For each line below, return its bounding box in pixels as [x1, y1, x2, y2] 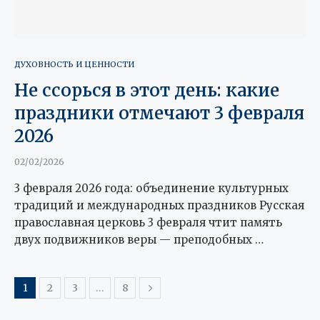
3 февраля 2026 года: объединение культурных [14, 181, 289, 195]
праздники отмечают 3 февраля [14, 101, 304, 124]
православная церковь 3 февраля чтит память [14, 215, 282, 229]
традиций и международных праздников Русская [14, 198, 304, 212]
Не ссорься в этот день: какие [14, 79, 279, 101]
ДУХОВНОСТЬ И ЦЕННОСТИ [14, 59, 134, 69]
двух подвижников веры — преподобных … [14, 232, 264, 246]
